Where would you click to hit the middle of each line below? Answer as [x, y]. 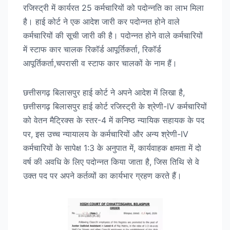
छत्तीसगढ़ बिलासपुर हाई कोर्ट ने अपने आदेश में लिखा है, [104, 92]
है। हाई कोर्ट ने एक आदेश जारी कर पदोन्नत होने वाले [101, 21]
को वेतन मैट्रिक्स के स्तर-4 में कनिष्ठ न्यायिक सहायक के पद [114, 120]
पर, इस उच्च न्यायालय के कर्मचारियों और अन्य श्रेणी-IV [106, 134]
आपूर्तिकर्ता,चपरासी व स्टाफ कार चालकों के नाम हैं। [100, 63]
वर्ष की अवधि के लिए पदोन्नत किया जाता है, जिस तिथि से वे [111, 161]
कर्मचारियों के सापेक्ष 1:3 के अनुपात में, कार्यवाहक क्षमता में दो [112, 148]
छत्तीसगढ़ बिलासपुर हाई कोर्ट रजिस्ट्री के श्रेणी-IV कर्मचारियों [115, 106]
